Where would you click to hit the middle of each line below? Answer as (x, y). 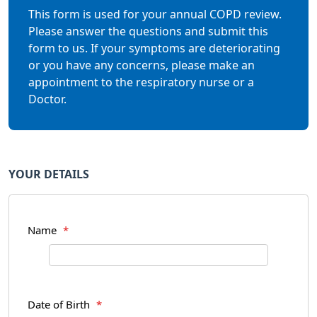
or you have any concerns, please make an (142, 65)
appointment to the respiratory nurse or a (141, 82)
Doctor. (47, 99)
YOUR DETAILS (49, 174)
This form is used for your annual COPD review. (155, 14)
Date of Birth (60, 305)
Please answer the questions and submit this (148, 31)
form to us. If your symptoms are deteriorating (154, 48)
